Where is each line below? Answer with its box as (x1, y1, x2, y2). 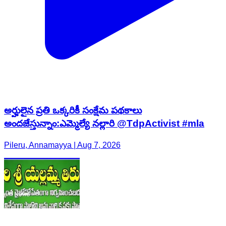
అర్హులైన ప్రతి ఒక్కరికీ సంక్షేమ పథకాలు (4, 105, 142, 116)
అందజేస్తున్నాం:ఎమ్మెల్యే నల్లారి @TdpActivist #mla (4, 118, 204, 129)
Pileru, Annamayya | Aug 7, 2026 (4, 141, 121, 150)
